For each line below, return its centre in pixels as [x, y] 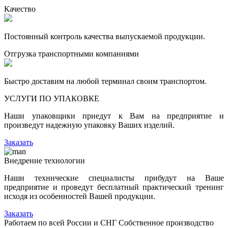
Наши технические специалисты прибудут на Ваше [114, 178]
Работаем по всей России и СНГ [60, 222]
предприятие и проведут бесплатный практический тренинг [114, 187]
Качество [20, 9]
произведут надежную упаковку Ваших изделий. [89, 125]
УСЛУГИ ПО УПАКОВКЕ [52, 98]
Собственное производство [166, 222]
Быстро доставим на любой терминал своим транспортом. [105, 81]
